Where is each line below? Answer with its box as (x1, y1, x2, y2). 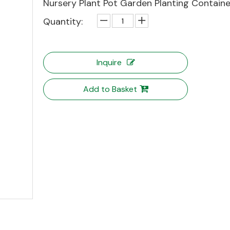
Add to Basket (83, 84, 137, 94)
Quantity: (43, 15, 83, 28)
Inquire (96, 57, 122, 68)
